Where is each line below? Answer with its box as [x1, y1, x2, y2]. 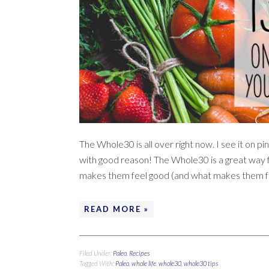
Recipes [129, 249, 150, 257]
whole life [131, 259, 156, 267]
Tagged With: [79, 259, 115, 267]
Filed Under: [79, 249, 113, 257]
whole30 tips [184, 259, 218, 267]
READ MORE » [84, 204, 149, 214]
